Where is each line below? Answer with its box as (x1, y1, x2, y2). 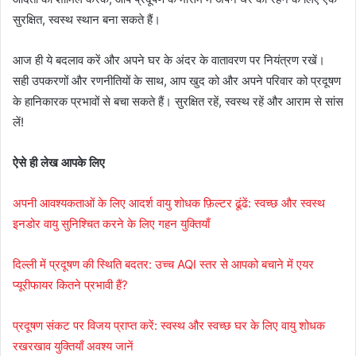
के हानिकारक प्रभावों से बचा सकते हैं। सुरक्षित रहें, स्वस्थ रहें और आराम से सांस (13, 94, 343, 110)
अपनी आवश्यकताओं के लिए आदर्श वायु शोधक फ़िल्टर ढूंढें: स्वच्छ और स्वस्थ (13, 195, 325, 211)
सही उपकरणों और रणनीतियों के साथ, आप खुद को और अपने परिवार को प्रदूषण (13, 73, 341, 89)
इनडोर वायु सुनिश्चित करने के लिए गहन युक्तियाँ (13, 216, 210, 232)
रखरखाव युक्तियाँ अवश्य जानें (13, 339, 133, 354)
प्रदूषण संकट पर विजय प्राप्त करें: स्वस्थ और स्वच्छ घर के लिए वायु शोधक (13, 318, 325, 334)
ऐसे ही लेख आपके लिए (13, 155, 105, 171)
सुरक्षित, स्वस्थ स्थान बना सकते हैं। (13, 12, 161, 28)
